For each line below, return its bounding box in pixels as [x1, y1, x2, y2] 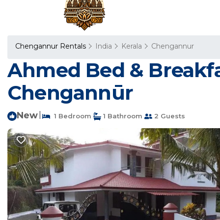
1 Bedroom [50, 112, 91, 120]
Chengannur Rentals [15, 42, 88, 51]
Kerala [121, 42, 142, 51]
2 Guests [152, 112, 185, 120]
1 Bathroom [101, 112, 142, 120]
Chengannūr [7, 81, 133, 105]
